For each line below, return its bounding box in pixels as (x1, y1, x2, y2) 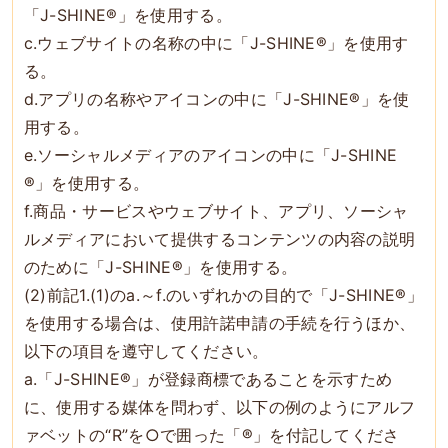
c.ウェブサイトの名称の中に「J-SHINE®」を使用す (23, 32, 409, 53)
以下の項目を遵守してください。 (23, 340, 269, 361)
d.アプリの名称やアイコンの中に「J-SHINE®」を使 (23, 88, 410, 109)
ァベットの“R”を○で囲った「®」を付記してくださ (23, 424, 400, 445)
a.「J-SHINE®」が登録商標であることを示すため (23, 368, 393, 389)
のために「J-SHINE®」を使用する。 (23, 256, 298, 277)
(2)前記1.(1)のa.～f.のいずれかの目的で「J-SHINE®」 (23, 284, 423, 305)
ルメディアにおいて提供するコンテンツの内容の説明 (23, 228, 416, 249)
